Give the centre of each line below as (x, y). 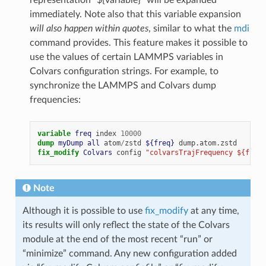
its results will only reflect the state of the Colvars (126, 225)
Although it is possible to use (83, 211)
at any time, (213, 211)
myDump (70, 143)
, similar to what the (191, 29)
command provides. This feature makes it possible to (138, 43)
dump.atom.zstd (208, 143)
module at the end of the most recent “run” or (117, 240)
